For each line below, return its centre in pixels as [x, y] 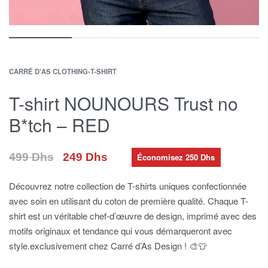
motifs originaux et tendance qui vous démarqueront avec [121, 231]
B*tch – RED [60, 124]
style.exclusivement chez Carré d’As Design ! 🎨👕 [108, 246]
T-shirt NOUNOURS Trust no [124, 103]
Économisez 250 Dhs [176, 157]
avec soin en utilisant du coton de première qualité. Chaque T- [129, 201]
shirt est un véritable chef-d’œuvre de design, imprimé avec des [133, 216]
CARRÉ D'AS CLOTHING [48, 71]
